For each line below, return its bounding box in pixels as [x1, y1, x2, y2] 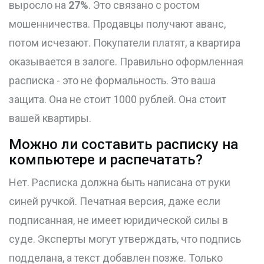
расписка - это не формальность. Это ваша [9, 74, 216, 87]
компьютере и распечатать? [9, 151, 203, 169]
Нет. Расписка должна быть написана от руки [9, 176, 230, 189]
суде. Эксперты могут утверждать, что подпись [9, 233, 241, 246]
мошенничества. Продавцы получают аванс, [9, 18, 226, 31]
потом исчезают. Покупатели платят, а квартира [9, 37, 240, 49]
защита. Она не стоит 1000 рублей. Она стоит [9, 93, 226, 106]
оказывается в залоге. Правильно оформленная [9, 55, 243, 68]
